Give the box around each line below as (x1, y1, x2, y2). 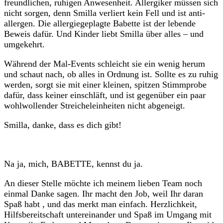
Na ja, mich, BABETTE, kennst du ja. (4, 159, 143, 169)
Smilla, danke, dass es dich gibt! (4, 120, 121, 130)
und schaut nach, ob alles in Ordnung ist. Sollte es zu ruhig (4, 69, 218, 80)
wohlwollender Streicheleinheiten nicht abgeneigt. (4, 101, 185, 111)
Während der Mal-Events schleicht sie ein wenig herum (4, 59, 205, 69)
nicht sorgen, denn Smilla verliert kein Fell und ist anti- (4, 8, 205, 18)
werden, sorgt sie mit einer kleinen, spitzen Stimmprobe (4, 80, 207, 90)
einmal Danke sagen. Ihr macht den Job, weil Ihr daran (4, 189, 203, 199)
